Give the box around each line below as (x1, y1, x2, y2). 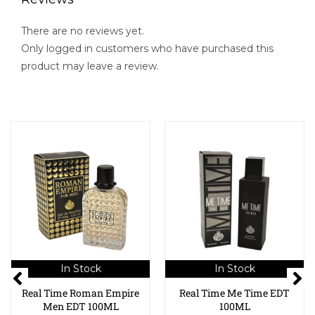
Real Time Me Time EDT (179, 286, 290, 300)
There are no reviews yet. (21, 25, 144, 38)
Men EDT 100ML (42, 300, 119, 314)
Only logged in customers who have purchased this (21, 42, 274, 56)
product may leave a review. (21, 60, 159, 73)
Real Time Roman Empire (22, 286, 139, 300)
